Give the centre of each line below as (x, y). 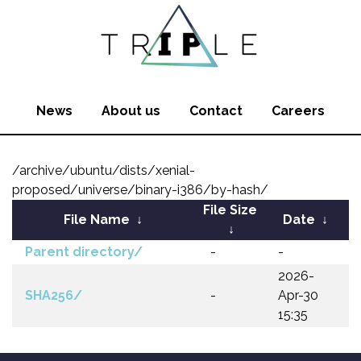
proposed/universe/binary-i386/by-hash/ (140, 190)
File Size (230, 210)
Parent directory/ (84, 252)
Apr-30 (298, 295)
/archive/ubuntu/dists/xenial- (104, 170)
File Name (97, 220)
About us (131, 111)
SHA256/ (54, 295)
